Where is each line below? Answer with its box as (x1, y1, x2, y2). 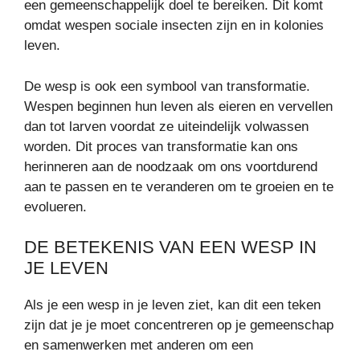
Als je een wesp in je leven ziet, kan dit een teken (24, 297, 321, 313)
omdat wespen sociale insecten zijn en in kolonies (24, 18, 324, 33)
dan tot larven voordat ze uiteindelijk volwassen (24, 118, 309, 134)
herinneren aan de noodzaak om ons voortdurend (24, 158, 317, 174)
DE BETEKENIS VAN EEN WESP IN (24, 237, 317, 257)
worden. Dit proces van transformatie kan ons (24, 138, 298, 154)
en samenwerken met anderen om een (24, 337, 253, 353)
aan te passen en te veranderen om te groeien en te (24, 178, 333, 194)
